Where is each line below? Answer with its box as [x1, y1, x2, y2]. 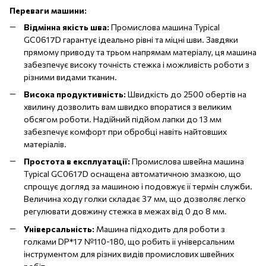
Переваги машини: [9, 5, 87, 15]
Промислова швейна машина [130, 156, 244, 167]
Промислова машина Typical [109, 21, 220, 32]
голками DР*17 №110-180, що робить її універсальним [24, 236, 235, 246]
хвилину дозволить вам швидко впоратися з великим [24, 101, 232, 112]
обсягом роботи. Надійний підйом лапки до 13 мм [24, 113, 221, 124]
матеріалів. [24, 138, 66, 149]
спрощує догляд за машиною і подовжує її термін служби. [24, 181, 252, 192]
